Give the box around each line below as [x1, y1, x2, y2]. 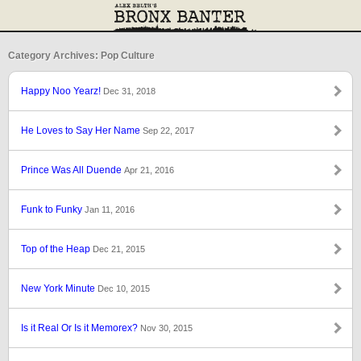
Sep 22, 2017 [143, 126, 194, 135]
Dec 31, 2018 [103, 86, 156, 96]
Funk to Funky [21, 204, 85, 215]
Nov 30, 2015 [140, 323, 193, 333]
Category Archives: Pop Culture [8, 50, 155, 61]
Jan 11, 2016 [85, 205, 135, 214]
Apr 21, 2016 [124, 165, 174, 175]
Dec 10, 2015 [98, 284, 150, 293]
